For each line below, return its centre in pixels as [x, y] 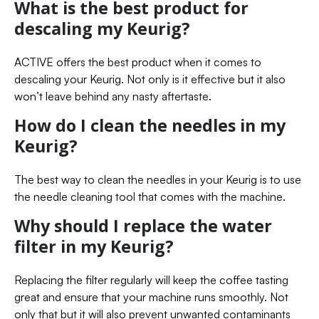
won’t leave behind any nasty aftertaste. [113, 96]
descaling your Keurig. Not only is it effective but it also [150, 79]
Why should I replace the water [143, 225]
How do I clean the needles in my [150, 125]
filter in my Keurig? [94, 246]
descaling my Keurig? [102, 28]
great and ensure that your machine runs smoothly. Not [151, 297]
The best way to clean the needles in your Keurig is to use [158, 179]
